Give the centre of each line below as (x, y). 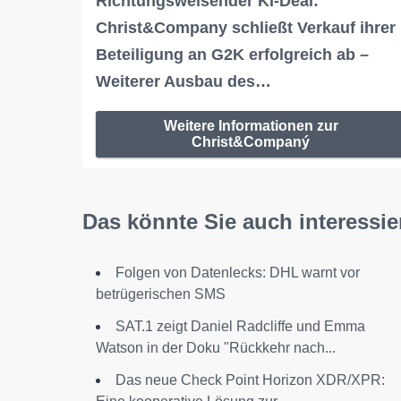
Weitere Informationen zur (251, 125)
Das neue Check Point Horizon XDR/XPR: (250, 380)
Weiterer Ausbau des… (183, 81)
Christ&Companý (251, 141)
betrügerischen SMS (161, 294)
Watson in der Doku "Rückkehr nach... (216, 347)
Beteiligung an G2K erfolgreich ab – (232, 54)
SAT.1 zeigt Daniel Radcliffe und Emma (240, 326)
